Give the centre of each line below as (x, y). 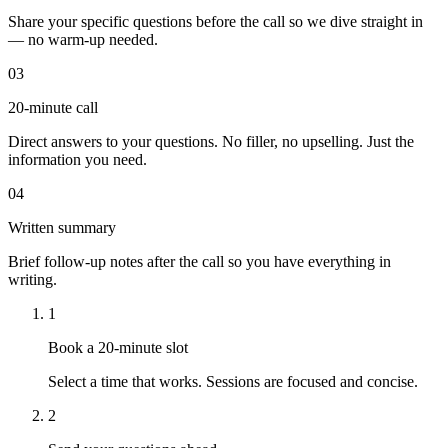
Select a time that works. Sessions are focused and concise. (233, 382)
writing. (32, 280)
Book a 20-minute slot (118, 348)
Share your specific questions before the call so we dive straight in (215, 22)
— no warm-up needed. (83, 40)
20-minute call (53, 108)
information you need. (77, 160)
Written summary (62, 228)
